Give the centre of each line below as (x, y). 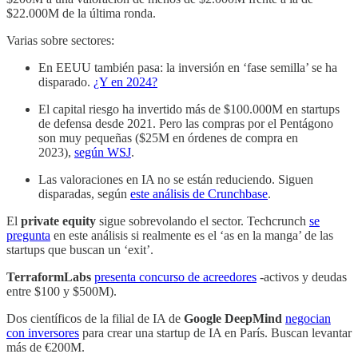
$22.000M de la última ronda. (81, 13)
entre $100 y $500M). (62, 291)
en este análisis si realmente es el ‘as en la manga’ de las (192, 235)
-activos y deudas (302, 276)
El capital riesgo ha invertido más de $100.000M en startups (189, 109)
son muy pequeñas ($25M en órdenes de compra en (168, 137)
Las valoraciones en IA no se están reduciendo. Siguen (176, 179)
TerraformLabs (49, 276)
